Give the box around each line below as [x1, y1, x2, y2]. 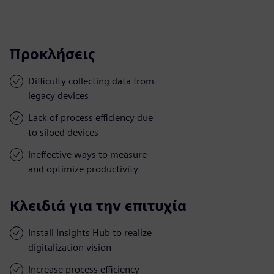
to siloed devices [28, 126, 98, 138]
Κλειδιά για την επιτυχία [10, 196, 187, 215]
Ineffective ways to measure [28, 148, 147, 160]
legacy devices [28, 89, 89, 102]
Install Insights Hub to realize [28, 226, 152, 239]
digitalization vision [28, 241, 111, 253]
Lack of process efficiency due [28, 111, 153, 124]
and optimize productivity [28, 163, 138, 175]
